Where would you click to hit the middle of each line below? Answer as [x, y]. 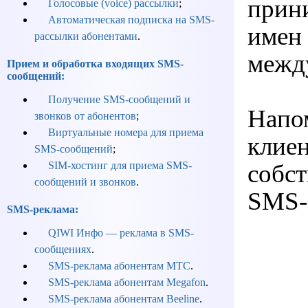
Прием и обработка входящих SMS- [95, 64]
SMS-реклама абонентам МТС [119, 266]
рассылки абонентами [86, 36]
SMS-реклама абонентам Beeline [124, 299]
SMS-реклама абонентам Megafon [127, 283]
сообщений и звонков [85, 182]
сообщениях [63, 250]
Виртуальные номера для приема [126, 133]
